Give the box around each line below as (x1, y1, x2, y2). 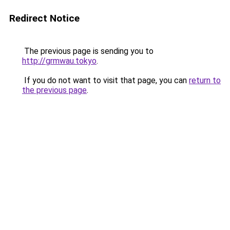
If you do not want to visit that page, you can (22, 75, 189, 85)
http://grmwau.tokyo (22, 56, 97, 66)
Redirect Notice (9, 12, 80, 24)
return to (189, 75, 221, 85)
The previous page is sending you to (22, 46, 154, 56)
